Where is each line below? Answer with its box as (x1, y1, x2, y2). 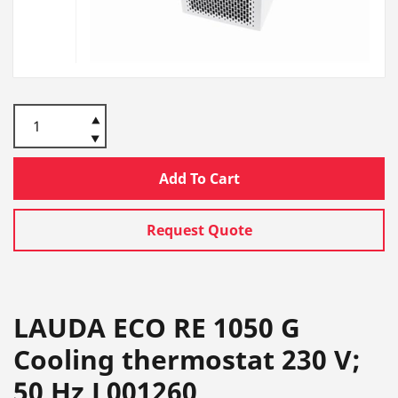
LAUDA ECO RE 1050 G (13, 309, 300, 346)
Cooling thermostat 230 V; (13, 341, 361, 378)
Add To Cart (158, 169, 240, 189)
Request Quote (146, 220, 252, 241)
